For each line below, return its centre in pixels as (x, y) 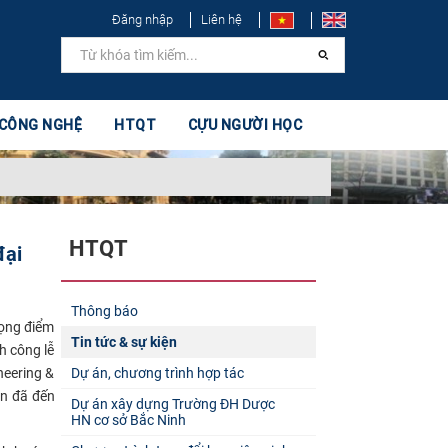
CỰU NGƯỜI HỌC (245, 125)
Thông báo (104, 310)
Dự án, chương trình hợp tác (157, 372)
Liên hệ (221, 19)
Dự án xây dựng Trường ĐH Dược (172, 403)
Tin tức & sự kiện (123, 341)
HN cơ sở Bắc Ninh (128, 419)
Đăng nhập (142, 19)
